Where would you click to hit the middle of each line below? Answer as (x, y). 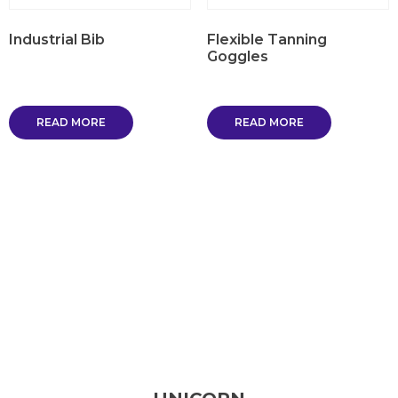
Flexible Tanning (267, 39)
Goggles (237, 56)
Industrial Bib (57, 39)
